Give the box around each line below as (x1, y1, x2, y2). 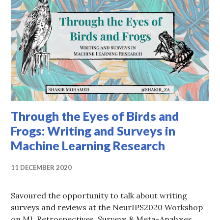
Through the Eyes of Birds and (11, 108, 180, 123)
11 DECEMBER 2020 (11, 163, 72, 171)
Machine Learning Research (11, 137, 165, 153)
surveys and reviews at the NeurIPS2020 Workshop (11, 202, 203, 212)
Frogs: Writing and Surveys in (11, 123, 176, 138)
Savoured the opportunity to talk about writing (11, 190, 188, 200)
